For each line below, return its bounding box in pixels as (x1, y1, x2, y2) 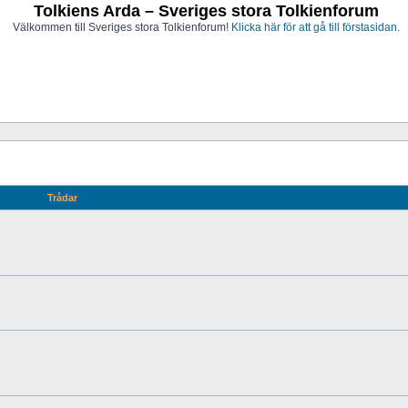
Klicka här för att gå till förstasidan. (230, 21, 400, 34)
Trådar (44, 192, 80, 203)
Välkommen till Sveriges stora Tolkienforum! (12, 21, 231, 34)
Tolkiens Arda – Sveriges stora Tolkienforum (33, 2, 379, 20)
